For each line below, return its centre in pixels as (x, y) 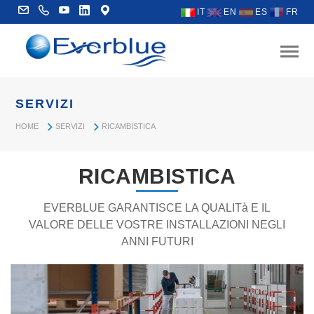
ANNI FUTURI (157, 241)
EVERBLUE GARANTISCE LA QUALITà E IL (157, 207)
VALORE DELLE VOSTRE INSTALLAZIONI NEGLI (157, 224)
